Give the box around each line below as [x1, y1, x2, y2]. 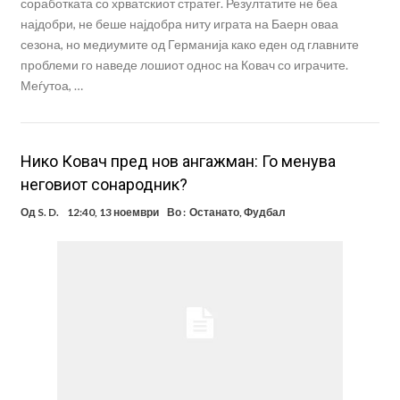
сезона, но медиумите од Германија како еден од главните [20, 36, 359, 52]
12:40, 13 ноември [66, 204, 159, 219]
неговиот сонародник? [20, 174, 187, 194]
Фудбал [243, 204, 286, 219]
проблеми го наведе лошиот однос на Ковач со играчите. [20, 56, 348, 72]
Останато [188, 204, 239, 219]
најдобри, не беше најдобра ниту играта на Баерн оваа [20, 15, 338, 31]
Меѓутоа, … [20, 77, 83, 93]
